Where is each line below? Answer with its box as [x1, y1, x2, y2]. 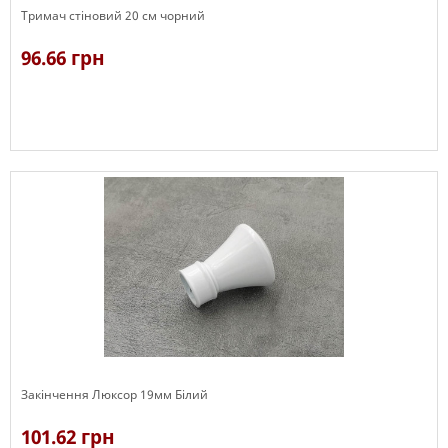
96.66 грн [21, 45, 105, 71]
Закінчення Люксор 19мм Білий [21, 386, 208, 403]
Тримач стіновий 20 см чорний [21, 7, 205, 24]
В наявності [21, 151, 92, 169]
